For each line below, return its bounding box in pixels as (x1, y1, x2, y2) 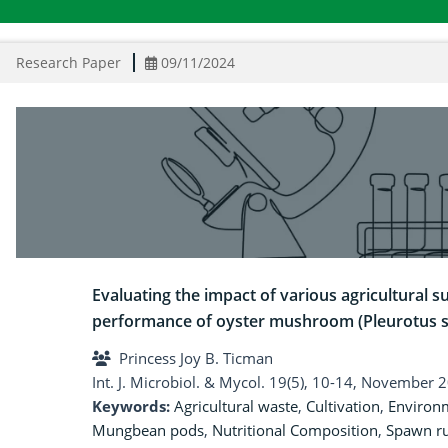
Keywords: (92, 396, 174, 417)
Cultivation (306, 396, 380, 417)
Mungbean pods (92, 420, 204, 441)
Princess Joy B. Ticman (119, 348, 273, 369)
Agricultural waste (174, 396, 298, 417)
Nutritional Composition (212, 420, 378, 441)
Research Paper (16, 53, 121, 72)
